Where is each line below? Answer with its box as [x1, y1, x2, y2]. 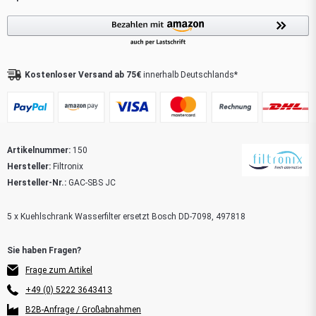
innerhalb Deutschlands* [141, 69, 238, 80]
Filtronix [51, 161, 83, 171]
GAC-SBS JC [66, 177, 116, 188]
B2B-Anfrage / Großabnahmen [25, 304, 141, 315]
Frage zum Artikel [25, 265, 92, 275]
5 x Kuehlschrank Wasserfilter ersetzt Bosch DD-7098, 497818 [7, 211, 245, 221]
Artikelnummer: [7, 145, 71, 155]
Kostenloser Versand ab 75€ [25, 69, 141, 80]
